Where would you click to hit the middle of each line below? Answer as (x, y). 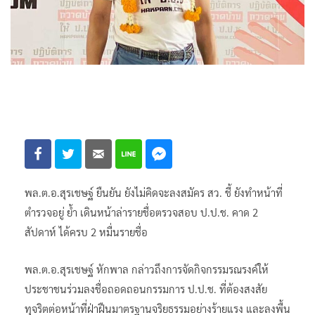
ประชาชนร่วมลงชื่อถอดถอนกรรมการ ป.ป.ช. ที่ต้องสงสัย (146, 288)
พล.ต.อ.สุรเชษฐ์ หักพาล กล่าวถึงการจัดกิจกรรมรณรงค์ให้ (147, 269)
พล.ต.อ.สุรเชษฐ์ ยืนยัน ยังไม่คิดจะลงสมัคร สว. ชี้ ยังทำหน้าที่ (154, 192)
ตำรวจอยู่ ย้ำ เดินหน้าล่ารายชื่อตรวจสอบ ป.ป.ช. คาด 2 (141, 212)
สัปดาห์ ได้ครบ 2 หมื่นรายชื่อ (86, 231)
